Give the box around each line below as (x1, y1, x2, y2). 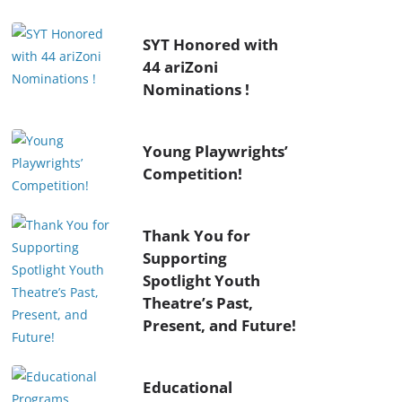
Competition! (143, 162, 242, 184)
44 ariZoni (143, 56, 218, 77)
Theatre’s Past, (143, 292, 253, 313)
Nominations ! (143, 78, 249, 100)
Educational (143, 376, 232, 398)
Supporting (143, 247, 227, 268)
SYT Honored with (143, 33, 278, 55)
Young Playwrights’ (143, 140, 288, 162)
